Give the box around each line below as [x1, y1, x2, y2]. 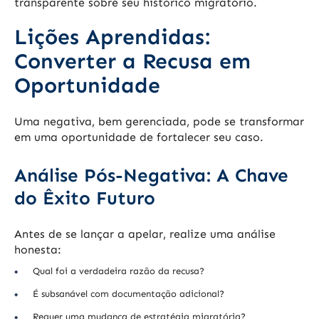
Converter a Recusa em [14, 48, 251, 75]
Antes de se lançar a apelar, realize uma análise [14, 227, 276, 241]
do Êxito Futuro [14, 187, 155, 210]
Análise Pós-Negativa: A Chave [14, 164, 288, 187]
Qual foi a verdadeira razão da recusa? [33, 266, 204, 277]
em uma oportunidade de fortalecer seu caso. [14, 130, 263, 145]
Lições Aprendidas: [14, 24, 210, 51]
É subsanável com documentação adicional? [33, 288, 224, 300]
